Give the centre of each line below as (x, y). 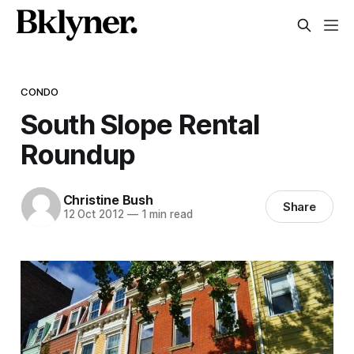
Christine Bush (108, 200)
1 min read (165, 215)
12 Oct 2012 (93, 215)
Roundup (78, 154)
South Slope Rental (140, 124)
